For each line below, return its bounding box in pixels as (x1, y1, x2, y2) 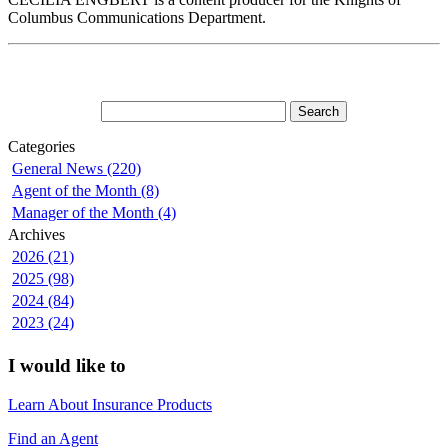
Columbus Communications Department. (8, 9, 266, 27)
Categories (8, 138, 75, 156)
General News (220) (12, 160, 141, 178)
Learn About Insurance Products (8, 395, 212, 413)
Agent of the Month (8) (12, 182, 159, 200)
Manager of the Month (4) (12, 204, 176, 222)
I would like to (8, 354, 126, 376)
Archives (8, 226, 65, 244)
